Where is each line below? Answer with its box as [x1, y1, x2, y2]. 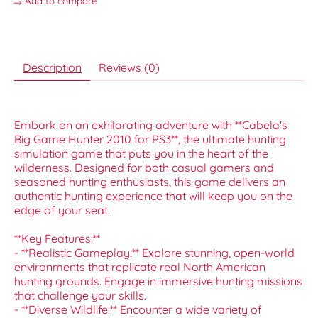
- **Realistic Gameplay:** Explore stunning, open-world [14, 246, 295, 261]
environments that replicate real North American [14, 260, 265, 275]
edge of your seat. [14, 203, 110, 218]
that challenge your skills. [14, 288, 146, 303]
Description [23, 60, 82, 75]
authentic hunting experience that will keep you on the [14, 189, 292, 204]
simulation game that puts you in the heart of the [14, 146, 268, 161]
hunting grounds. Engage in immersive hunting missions [14, 274, 302, 289]
